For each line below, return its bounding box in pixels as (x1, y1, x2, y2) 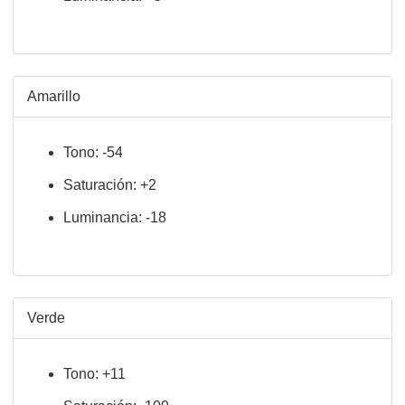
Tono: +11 (63, 366, 126, 381)
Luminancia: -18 (63, 210, 166, 225)
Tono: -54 (63, 145, 123, 160)
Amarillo (27, 89, 80, 104)
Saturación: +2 (63, 177, 156, 193)
